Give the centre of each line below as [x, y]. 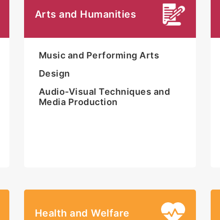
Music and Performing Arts [99, 55]
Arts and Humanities [85, 14]
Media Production [78, 102]
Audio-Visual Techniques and [104, 92]
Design [54, 74]
